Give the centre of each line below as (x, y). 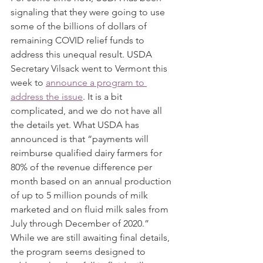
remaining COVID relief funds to (79, 40)
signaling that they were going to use (89, 12)
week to (28, 82)
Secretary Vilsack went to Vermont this (90, 68)
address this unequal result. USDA (82, 54)
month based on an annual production (92, 181)
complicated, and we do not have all (87, 111)
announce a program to (96, 82)
